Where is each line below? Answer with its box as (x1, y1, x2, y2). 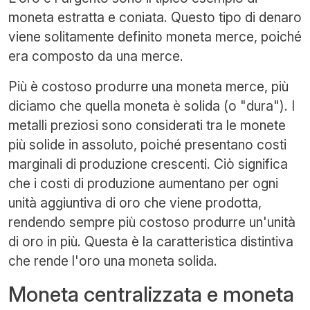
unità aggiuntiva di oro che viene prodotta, (8, 194, 262, 211)
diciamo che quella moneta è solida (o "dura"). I (8, 97, 295, 114)
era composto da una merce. (8, 47, 183, 64)
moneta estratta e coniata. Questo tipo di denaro (8, 8, 302, 26)
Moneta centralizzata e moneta (8, 281, 294, 307)
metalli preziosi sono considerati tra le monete (8, 116, 286, 134)
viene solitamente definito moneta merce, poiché (8, 28, 302, 45)
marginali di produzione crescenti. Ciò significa (8, 155, 288, 172)
